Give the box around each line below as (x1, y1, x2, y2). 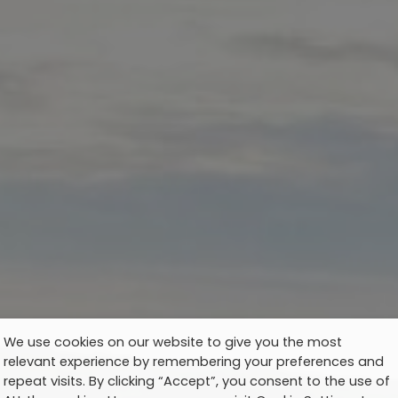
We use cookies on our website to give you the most (4, 332, 342, 351)
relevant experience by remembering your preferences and (4, 352, 384, 370)
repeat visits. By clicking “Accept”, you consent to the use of (4, 371, 390, 390)
